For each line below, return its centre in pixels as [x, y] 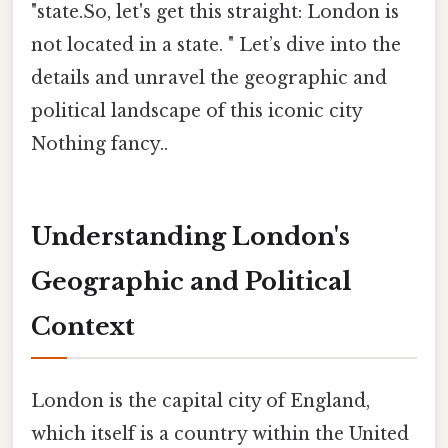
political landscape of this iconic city [196, 111]
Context [83, 326]
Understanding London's [190, 236]
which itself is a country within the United [220, 434]
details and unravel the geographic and [209, 78]
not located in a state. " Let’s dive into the [216, 45]
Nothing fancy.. [99, 144]
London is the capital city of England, [200, 401]
